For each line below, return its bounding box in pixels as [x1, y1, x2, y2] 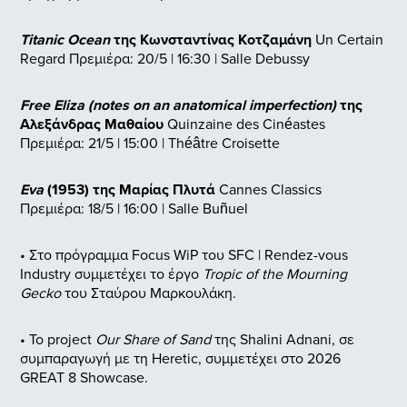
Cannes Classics [219, 179, 322, 200]
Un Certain [315, 29, 383, 50]
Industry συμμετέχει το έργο [20, 263, 203, 284]
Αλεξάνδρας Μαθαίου [20, 114, 164, 135]
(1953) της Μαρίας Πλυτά [44, 179, 215, 201]
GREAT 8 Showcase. [20, 367, 148, 388]
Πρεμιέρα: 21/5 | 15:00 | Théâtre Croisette [20, 133, 280, 154]
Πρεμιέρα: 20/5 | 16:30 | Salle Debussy [69, 48, 310, 69]
